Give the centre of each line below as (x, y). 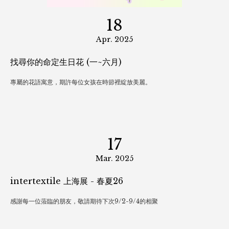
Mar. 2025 (114, 158)
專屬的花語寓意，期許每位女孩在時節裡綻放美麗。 (81, 82)
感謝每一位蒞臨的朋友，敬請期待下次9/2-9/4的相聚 (84, 201)
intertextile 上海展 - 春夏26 (67, 181)
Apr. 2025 (114, 39)
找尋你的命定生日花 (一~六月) (104, 62)
